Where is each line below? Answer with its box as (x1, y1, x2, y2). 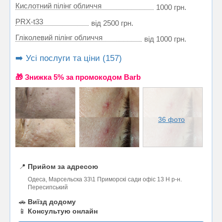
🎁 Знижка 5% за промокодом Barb (15, 73, 141, 82)
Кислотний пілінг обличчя (15, 1, 102, 10)
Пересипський (28, 184, 68, 191)
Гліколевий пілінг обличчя (15, 33, 103, 42)
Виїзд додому (28, 198, 76, 206)
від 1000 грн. (144, 35, 186, 44)
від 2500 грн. (91, 19, 133, 28)
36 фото (158, 115, 185, 123)
